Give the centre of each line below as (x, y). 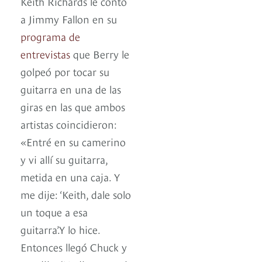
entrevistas (45, 54)
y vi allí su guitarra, (64, 159)
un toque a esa (54, 212)
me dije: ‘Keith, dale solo (76, 194)
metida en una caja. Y (70, 177)
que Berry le (100, 54)
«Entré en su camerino (73, 142)
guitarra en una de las (71, 89)
